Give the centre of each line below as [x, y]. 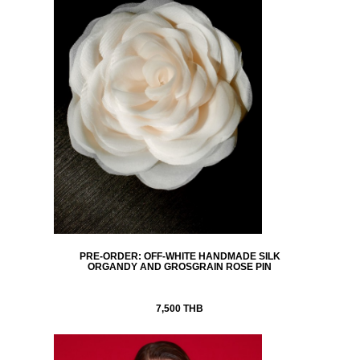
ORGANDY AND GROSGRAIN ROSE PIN [180, 266]
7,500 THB [180, 308]
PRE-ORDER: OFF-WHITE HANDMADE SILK [180, 256]
